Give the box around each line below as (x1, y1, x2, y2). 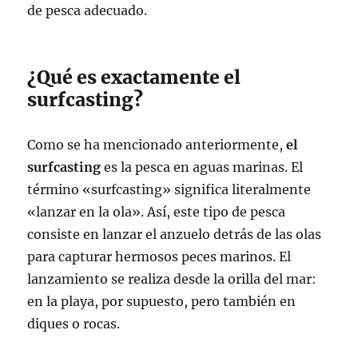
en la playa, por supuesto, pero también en (27, 292, 296, 309)
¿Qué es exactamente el (27, 65, 241, 89)
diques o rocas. (27, 315, 121, 332)
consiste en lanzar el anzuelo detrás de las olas (27, 225, 322, 242)
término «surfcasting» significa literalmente (27, 181, 312, 197)
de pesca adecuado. (27, 2, 148, 18)
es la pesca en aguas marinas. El (101, 158, 304, 175)
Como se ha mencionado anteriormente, (27, 136, 287, 153)
